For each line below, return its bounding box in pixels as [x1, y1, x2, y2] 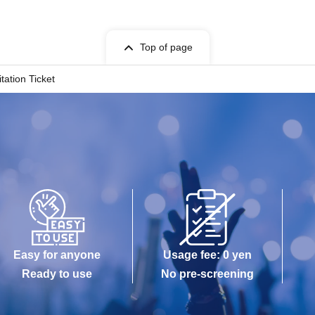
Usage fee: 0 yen [163, 249, 252, 261]
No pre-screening [161, 268, 254, 280]
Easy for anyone [13, 249, 101, 261]
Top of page [139, 41, 193, 53]
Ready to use [22, 268, 93, 280]
